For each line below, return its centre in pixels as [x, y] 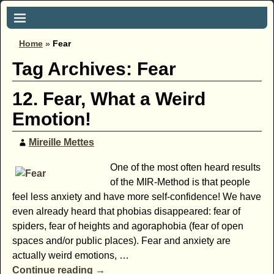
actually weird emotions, [65, 255]
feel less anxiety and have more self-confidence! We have [136, 196]
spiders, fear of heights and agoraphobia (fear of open [128, 226]
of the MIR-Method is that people [180, 182]
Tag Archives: [74, 69]
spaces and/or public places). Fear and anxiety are [121, 240]
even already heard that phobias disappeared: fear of [126, 211]
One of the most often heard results [185, 167]
